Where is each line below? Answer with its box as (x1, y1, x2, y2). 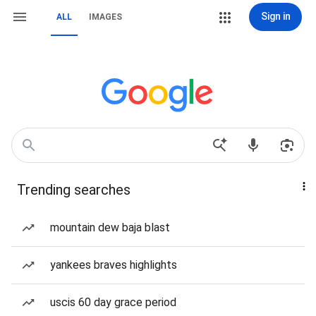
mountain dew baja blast (50, 221, 170, 234)
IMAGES (89, 12, 122, 22)
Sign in (260, 11, 291, 22)
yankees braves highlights (50, 258, 177, 272)
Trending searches (17, 181, 130, 198)
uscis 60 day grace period (50, 296, 176, 309)
